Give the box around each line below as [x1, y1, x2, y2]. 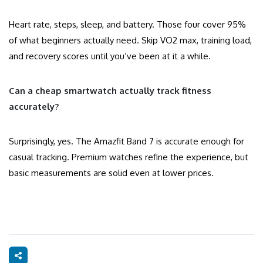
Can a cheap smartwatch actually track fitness [9, 85, 211, 97]
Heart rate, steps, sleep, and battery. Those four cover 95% [9, 19, 246, 31]
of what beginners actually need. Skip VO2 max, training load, [9, 35, 252, 46]
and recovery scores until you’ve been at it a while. [9, 50, 211, 62]
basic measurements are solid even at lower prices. [9, 167, 214, 179]
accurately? [9, 101, 59, 113]
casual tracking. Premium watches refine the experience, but [9, 151, 248, 163]
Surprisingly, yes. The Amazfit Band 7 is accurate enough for [9, 136, 244, 147]
